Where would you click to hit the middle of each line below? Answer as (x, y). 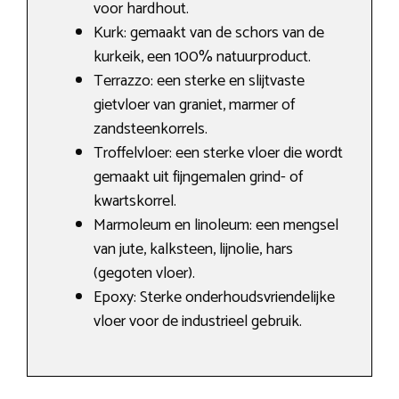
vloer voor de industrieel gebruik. (198, 322)
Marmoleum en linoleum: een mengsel (216, 226)
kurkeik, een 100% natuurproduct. (202, 57)
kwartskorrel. (135, 202)
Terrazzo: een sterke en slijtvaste (199, 81)
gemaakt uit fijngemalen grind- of (198, 178)
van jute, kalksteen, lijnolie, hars (193, 250)
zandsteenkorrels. (151, 130)
